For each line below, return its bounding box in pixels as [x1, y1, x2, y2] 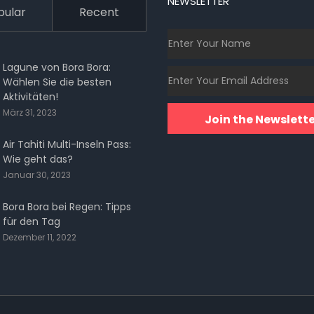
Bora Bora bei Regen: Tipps [3, 200, 131, 214]
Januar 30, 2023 [3, 169, 71, 181]
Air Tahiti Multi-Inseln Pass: [3, 137, 131, 151]
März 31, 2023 [3, 107, 57, 118]
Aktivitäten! [3, 90, 58, 104]
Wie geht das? [3, 152, 73, 166]
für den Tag [3, 214, 60, 228]
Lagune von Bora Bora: [3, 60, 111, 74]
